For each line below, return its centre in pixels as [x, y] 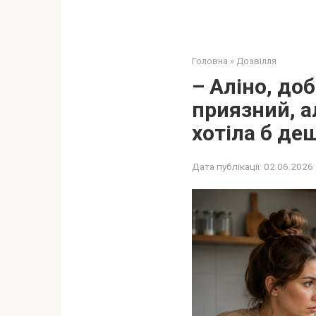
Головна [210, 61]
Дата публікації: [227, 166]
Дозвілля [256, 61]
